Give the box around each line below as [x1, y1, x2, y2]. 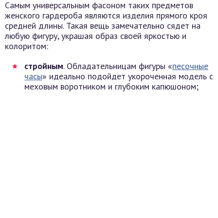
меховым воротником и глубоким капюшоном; [24, 81, 199, 92]
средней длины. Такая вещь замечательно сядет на [5, 20, 200, 31]
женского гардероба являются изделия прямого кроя [5, 10, 207, 21]
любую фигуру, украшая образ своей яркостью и [5, 30, 186, 41]
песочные [172, 60, 208, 72]
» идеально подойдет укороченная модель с [42, 71, 213, 82]
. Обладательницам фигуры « [63, 60, 172, 72]
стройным [24, 60, 63, 72]
